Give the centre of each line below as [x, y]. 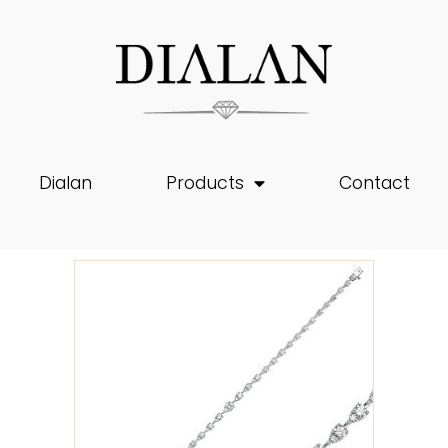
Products [204, 183]
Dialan [65, 183]
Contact [374, 183]
